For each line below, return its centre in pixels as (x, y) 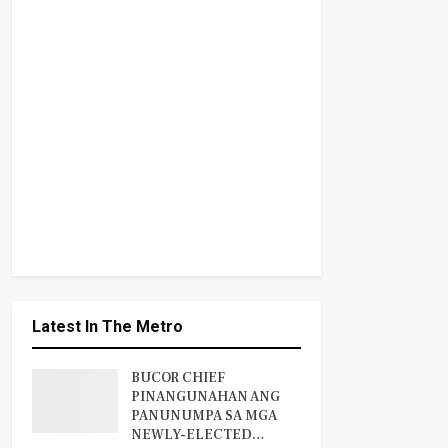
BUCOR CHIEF (177, 378)
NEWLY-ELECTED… (197, 435)
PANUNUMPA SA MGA (203, 416)
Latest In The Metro (107, 327)
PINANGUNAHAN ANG (205, 397)
